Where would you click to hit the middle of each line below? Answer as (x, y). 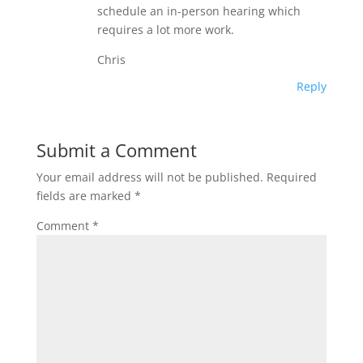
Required (291, 177)
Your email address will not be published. (149, 177)
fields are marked (85, 196)
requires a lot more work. (165, 30)
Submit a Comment (116, 150)
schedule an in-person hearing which (199, 11)
